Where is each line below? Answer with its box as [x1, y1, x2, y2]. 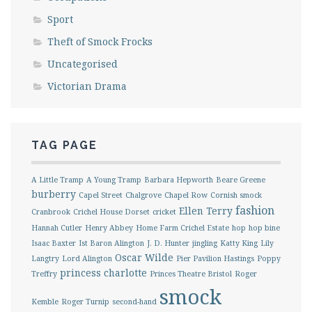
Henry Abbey [85, 223, 133, 233]
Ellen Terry [179, 204, 233, 217]
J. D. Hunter [147, 238, 189, 248]
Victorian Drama [47, 79, 127, 93]
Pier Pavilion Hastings [176, 253, 254, 263]
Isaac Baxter [31, 238, 76, 248]
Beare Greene [216, 175, 265, 185]
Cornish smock [210, 190, 262, 200]
